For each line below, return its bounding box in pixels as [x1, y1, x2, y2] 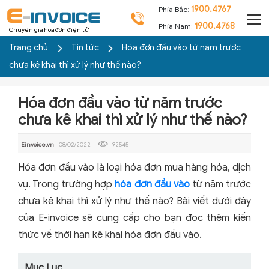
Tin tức [71, 43, 101, 53]
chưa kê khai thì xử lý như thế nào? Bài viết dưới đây [18, 195, 251, 207]
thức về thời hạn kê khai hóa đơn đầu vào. [18, 229, 202, 241]
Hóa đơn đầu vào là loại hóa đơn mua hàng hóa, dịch [18, 162, 251, 174]
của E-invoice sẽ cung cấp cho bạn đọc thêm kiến [18, 212, 251, 224]
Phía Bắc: [159, 5, 191, 14]
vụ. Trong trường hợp [18, 178, 115, 190]
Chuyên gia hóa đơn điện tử [9, 25, 89, 34]
